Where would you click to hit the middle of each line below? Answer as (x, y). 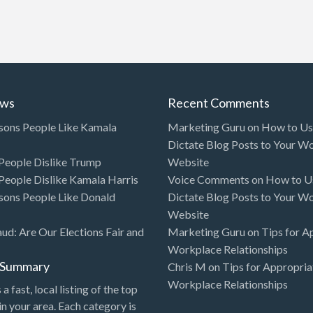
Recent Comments (218, 103)
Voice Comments (208, 179)
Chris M (187, 266)
